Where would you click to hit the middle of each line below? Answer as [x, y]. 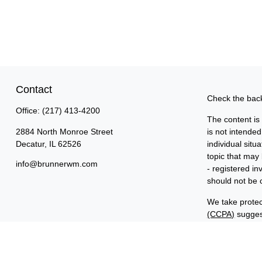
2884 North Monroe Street [64, 131]
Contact [34, 89]
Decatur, [31, 144]
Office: [29, 110]
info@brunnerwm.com [56, 163]
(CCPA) [221, 214]
